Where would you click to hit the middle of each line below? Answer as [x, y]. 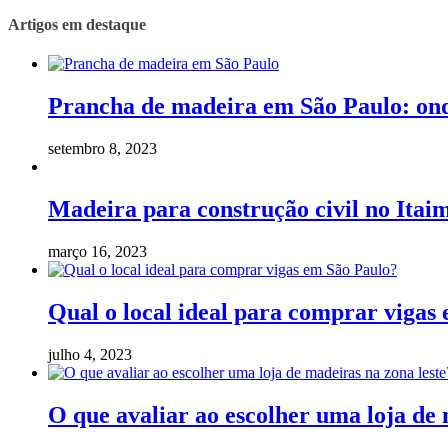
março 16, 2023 [97, 251]
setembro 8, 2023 [102, 149]
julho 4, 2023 [90, 354]
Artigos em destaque [77, 24]
